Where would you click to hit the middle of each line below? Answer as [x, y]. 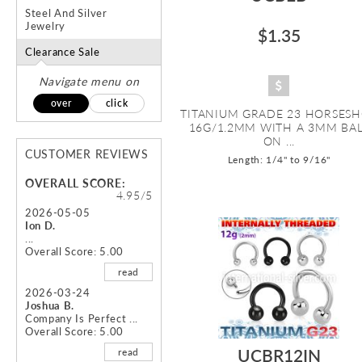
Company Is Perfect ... [82, 318]
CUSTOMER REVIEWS [87, 154]
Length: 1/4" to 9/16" [279, 159]
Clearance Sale [63, 51]
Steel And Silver [66, 13]
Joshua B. [50, 305]
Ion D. [41, 225]
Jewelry [46, 25]
